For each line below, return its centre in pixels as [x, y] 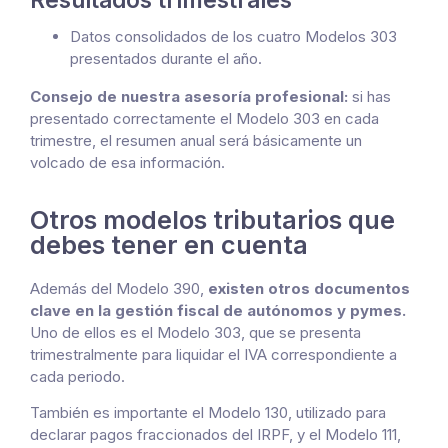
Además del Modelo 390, [119, 288]
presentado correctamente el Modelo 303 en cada [204, 118]
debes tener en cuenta [169, 244]
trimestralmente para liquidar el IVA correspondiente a [213, 354]
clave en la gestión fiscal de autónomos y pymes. [218, 310]
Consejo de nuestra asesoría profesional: [189, 96]
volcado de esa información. [127, 162]
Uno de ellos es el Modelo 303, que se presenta [195, 332]
